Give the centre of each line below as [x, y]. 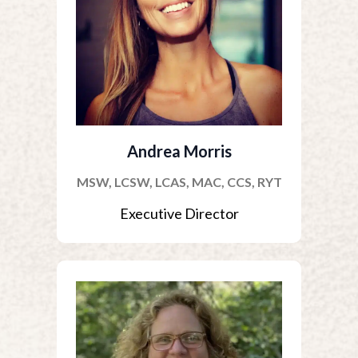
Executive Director [179, 213]
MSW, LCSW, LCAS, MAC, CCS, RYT [179, 182]
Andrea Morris [179, 151]
